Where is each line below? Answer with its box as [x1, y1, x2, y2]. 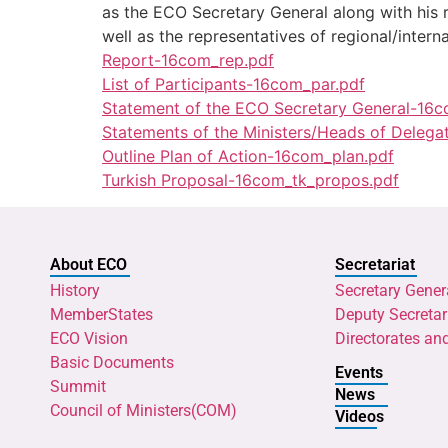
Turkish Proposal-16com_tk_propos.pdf [102, 170, 399, 191]
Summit [50, 376, 106, 396]
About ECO [50, 254, 127, 274]
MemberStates [50, 304, 153, 324]
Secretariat [335, 254, 415, 274]
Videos [335, 406, 384, 426]
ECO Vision [50, 328, 128, 348]
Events [335, 362, 383, 382]
